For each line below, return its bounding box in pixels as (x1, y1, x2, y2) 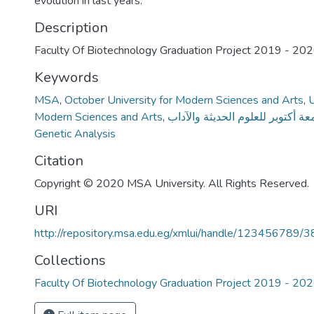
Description (34, 18, 108, 37)
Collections (34, 251, 106, 270)
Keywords (34, 68, 99, 87)
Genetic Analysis (34, 126, 116, 142)
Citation (34, 151, 83, 170)
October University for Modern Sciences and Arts (64, 93, 303, 108)
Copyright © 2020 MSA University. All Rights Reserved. (34, 176, 309, 191)
